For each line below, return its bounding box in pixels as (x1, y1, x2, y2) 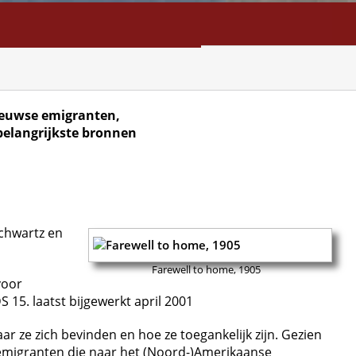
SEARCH (50, 54, 94, 66)
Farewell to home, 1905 (152, 262, 261, 277)
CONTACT (129, 54, 178, 66)
